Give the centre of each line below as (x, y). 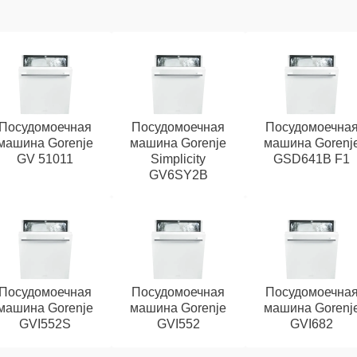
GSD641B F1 (312, 159)
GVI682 (312, 324)
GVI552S (45, 324)
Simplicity (178, 159)
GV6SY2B (178, 175)
